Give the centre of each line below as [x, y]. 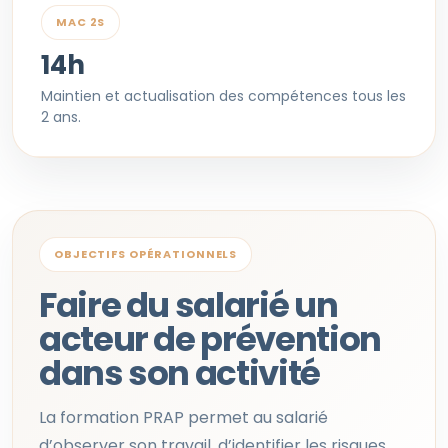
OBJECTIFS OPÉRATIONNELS [146, 254]
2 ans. [61, 117]
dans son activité [179, 373]
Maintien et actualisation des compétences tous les [223, 96]
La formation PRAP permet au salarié [183, 417]
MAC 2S [81, 22]
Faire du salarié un [188, 305]
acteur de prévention [210, 339]
